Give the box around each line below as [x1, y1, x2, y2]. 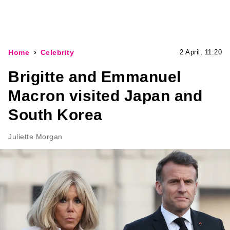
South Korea [8, 106, 103, 123]
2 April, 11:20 [180, 48, 222, 56]
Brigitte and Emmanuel [8, 68, 181, 85]
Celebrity [40, 48, 74, 56]
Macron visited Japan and [8, 87, 202, 104]
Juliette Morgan [8, 132, 63, 141]
